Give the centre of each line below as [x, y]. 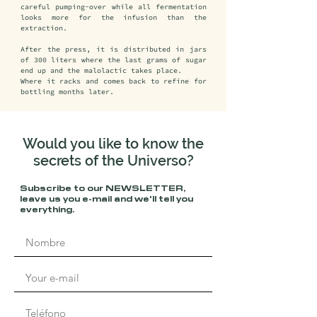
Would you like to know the [113, 144]
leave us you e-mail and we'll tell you [106, 198]
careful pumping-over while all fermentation [114, 7]
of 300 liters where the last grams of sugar [114, 60]
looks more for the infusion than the [114, 17]
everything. [47, 209]
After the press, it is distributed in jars [114, 49]
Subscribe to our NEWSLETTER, [102, 188]
